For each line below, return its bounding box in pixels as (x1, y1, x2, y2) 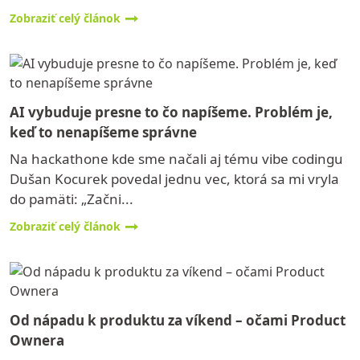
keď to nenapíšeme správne (10, 123, 197, 141)
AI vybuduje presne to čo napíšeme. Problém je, (10, 103, 333, 121)
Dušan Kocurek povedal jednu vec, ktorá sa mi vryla (10, 170, 339, 188)
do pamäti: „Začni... (10, 190, 133, 208)
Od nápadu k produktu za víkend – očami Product (10, 310, 346, 329)
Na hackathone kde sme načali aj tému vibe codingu (10, 149, 343, 168)
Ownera (10, 330, 64, 350)
